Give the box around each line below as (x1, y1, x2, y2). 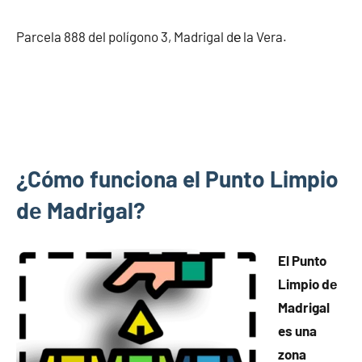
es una (278, 322, 317, 339)
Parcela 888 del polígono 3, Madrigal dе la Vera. (16, 28, 287, 44)
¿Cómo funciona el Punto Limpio (16, 165, 339, 192)
